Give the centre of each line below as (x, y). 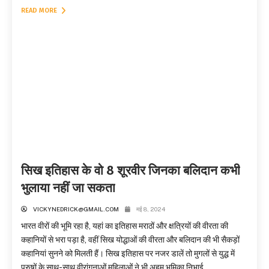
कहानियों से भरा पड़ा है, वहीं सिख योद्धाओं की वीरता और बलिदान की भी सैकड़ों (130, 239)
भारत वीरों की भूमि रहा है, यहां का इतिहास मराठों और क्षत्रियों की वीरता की (125, 225)
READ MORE (40, 10)
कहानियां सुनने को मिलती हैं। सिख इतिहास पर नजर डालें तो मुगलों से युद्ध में (128, 253)
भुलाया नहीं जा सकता (68, 188)
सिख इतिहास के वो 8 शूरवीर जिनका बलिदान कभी (131, 170)
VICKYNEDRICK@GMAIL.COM (76, 209)
